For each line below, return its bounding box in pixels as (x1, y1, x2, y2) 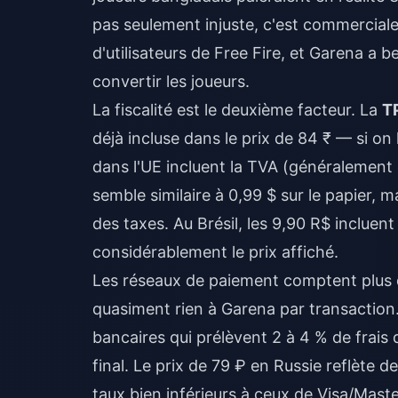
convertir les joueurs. (92, 72, 250, 91)
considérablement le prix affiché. (92, 243, 338, 261)
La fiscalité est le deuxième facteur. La (92, 100, 382, 119)
